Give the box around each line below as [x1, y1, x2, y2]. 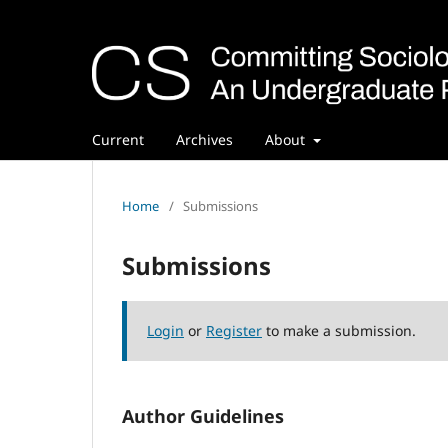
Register [206, 320, 262, 340]
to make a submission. [262, 320, 416, 340]
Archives [176, 129, 233, 149]
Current [92, 129, 144, 149]
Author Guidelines [122, 403, 284, 428]
